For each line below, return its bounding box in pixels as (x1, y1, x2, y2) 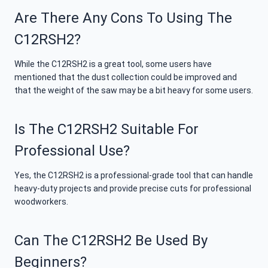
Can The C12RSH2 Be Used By (14, 232, 208, 249)
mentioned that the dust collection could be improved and (14, 72, 237, 83)
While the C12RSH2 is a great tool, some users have (14, 59, 212, 69)
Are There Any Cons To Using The (14, 10, 232, 27)
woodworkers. (14, 197, 68, 207)
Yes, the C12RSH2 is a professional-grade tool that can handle (14, 170, 253, 181)
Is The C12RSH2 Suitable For (14, 121, 199, 138)
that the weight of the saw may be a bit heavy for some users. (14, 86, 253, 96)
